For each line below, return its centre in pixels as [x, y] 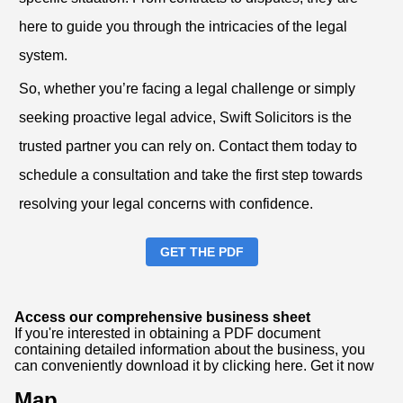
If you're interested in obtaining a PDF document [167, 334]
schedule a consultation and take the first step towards [191, 175]
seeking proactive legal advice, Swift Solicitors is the [185, 118]
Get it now [342, 366]
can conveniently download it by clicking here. [162, 366]
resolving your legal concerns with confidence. [166, 204]
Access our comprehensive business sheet [162, 318]
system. [43, 56]
